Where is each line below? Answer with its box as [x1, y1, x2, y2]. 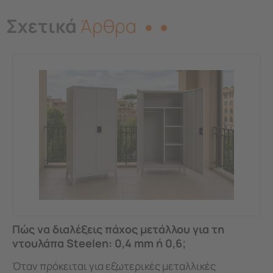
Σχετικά [6, 13, 77, 38]
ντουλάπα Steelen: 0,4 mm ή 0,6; [12, 235, 186, 250]
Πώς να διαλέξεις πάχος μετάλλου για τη [12, 221, 224, 236]
